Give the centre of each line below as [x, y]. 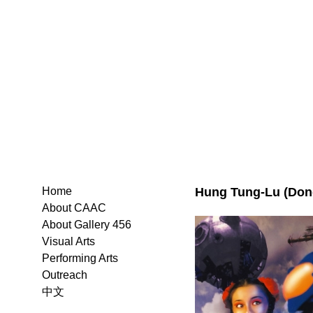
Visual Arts [68, 241]
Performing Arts [80, 258]
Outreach [65, 275]
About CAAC [74, 208]
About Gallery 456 [87, 225]
